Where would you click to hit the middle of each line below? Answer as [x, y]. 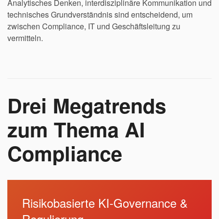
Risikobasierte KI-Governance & [105, 202]
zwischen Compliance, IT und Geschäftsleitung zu [94, 26]
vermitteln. [25, 38]
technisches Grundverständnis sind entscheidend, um [100, 14]
